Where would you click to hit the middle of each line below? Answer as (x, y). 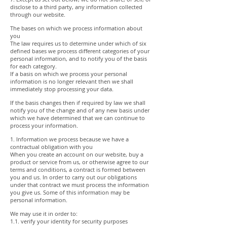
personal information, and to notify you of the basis (79, 59)
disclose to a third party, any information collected (76, 7)
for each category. (33, 66)
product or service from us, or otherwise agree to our (79, 162)
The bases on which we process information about (76, 28)
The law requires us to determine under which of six (78, 43)
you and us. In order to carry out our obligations (73, 177)
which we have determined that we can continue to (78, 118)
